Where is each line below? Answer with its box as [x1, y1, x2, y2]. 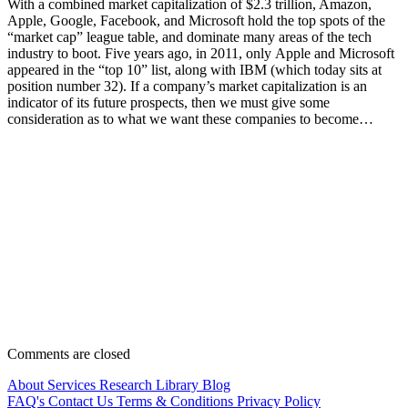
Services [47, 377, 99, 393]
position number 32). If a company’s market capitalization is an [7, 78, 367, 95]
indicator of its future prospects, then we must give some [7, 95, 330, 111]
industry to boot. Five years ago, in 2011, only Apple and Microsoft [7, 46, 394, 62]
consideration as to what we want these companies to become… [7, 111, 373, 127]
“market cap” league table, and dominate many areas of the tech [7, 29, 372, 46]
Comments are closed [7, 346, 130, 362]
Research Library [99, 377, 202, 393]
